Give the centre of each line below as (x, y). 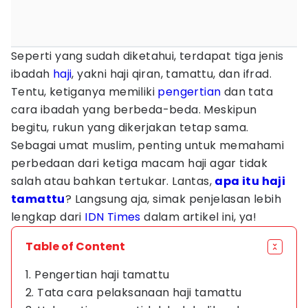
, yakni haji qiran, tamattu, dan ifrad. (172, 74)
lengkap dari (48, 217)
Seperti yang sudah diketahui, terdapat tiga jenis (147, 56)
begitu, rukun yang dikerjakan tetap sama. (130, 128)
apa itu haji (250, 181)
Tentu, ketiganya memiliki (85, 92)
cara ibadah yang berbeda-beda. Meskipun (134, 110)
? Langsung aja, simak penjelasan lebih (173, 199)
